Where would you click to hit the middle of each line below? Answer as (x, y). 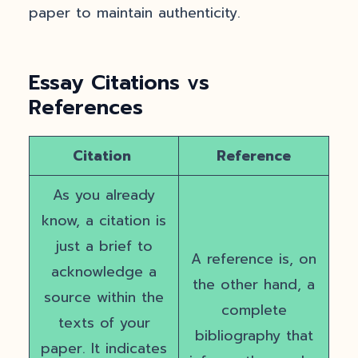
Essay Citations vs (119, 83)
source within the (104, 297)
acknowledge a (104, 272)
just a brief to (104, 246)
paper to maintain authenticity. (135, 13)
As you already (104, 195)
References (86, 107)
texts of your (104, 323)
